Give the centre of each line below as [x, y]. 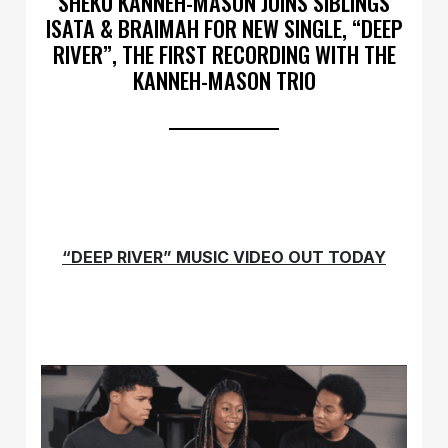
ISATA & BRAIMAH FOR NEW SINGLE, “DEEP [224, 27]
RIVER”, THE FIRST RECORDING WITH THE [224, 53]
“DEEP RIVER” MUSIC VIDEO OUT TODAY [224, 256]
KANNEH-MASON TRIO [224, 79]
